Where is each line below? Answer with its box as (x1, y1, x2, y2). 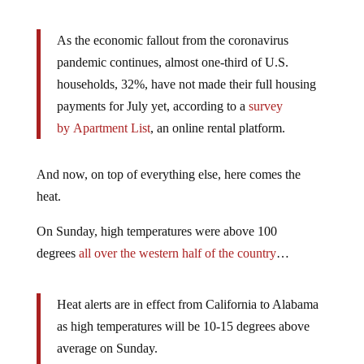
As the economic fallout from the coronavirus (56, 32, 288, 47)
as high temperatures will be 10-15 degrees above (56, 318, 310, 333)
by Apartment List (56, 120, 150, 135)
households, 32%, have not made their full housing (56, 76, 316, 91)
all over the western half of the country (78, 245, 276, 260)
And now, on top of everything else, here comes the (36, 167, 301, 181)
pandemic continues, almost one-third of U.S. (56, 54, 288, 69)
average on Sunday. (56, 340, 158, 355)
